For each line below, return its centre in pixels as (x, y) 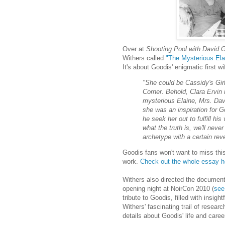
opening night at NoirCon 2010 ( (168, 189)
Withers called (144, 58)
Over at (134, 49)
